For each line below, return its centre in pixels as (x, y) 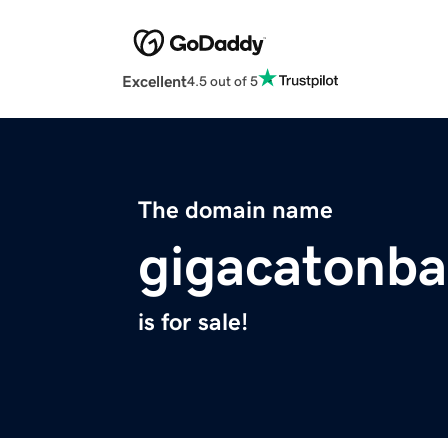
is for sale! (193, 322)
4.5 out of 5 (222, 80)
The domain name (235, 210)
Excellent (154, 81)
